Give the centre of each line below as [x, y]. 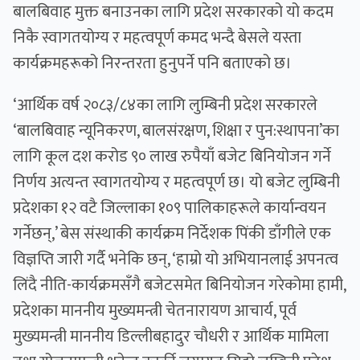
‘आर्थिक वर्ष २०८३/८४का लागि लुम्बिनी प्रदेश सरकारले [165, 106]
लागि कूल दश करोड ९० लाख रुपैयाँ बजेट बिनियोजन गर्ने [172, 157]
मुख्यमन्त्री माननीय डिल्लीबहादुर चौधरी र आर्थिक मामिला [171, 337]
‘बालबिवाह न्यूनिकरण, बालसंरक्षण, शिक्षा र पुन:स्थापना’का [176, 131]
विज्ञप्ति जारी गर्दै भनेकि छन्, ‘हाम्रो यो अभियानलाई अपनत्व [176, 260]
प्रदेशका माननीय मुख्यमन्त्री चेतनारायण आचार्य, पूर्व [155, 311]
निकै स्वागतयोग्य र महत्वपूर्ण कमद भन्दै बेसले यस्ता [157, 38]
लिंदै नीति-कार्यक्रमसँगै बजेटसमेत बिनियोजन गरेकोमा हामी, [179, 286]
